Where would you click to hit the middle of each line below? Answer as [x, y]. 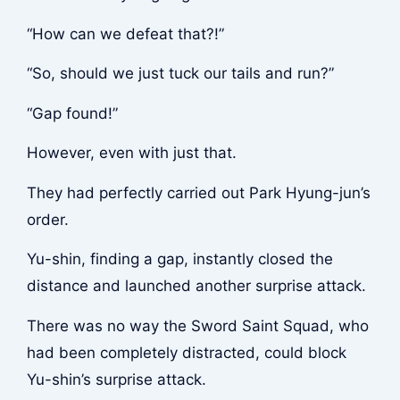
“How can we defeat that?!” [125, 33]
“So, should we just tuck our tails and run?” [180, 74]
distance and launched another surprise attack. [196, 286]
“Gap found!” [72, 113]
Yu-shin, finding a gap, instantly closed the [179, 259]
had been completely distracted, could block [186, 353]
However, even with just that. [131, 153]
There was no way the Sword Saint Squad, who [197, 326]
